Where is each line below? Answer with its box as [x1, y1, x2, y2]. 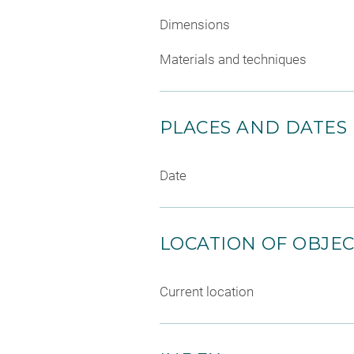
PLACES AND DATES [160, 116, 348, 138]
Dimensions [160, 17, 230, 32]
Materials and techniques [160, 51, 307, 67]
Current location [160, 283, 254, 299]
